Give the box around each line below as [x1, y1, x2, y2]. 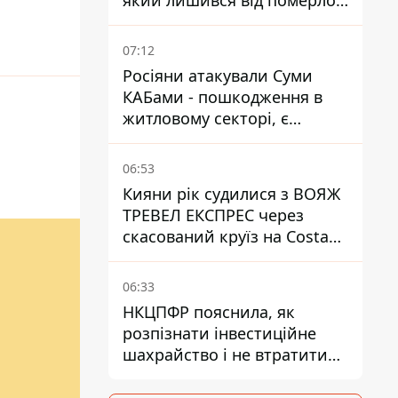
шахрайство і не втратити [123, 344, 328, 365]
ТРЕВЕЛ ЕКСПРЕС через [123, 204, 304, 226]
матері [123, 11, 174, 32]
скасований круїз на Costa [123, 226, 329, 247]
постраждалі [123, 129, 220, 150]
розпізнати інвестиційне [123, 322, 316, 344]
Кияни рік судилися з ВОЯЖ [123, 183, 340, 204]
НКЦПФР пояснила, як [123, 301, 295, 322]
